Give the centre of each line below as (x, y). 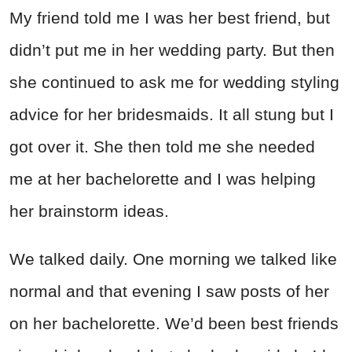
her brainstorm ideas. (89, 211)
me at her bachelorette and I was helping (163, 179)
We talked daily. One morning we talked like (173, 259)
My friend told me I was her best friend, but (170, 18)
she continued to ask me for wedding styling (174, 82)
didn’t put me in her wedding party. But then (172, 50)
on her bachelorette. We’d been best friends (174, 324)
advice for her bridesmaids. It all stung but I (172, 115)
